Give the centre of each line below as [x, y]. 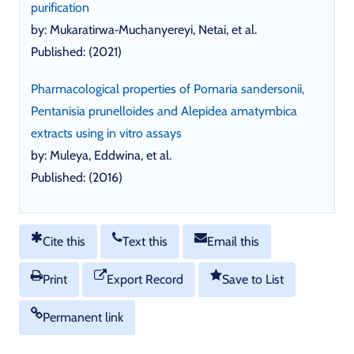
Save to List [253, 279]
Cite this [64, 241]
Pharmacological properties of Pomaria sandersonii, [168, 88]
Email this [233, 241]
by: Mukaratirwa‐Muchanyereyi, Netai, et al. [144, 29]
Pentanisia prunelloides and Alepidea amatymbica [164, 111]
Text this [145, 241]
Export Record [145, 279]
